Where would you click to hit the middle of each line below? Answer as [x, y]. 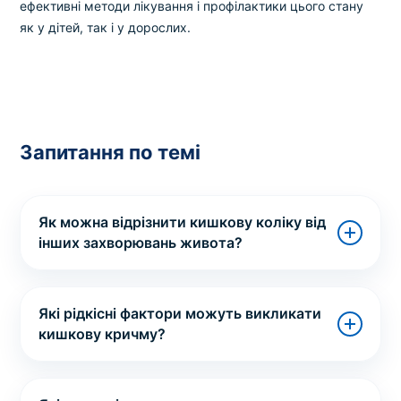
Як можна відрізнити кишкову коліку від [183, 222]
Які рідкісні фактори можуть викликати [180, 314]
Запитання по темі [111, 153]
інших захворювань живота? [141, 243]
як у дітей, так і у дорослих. [106, 28]
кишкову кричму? [102, 334]
